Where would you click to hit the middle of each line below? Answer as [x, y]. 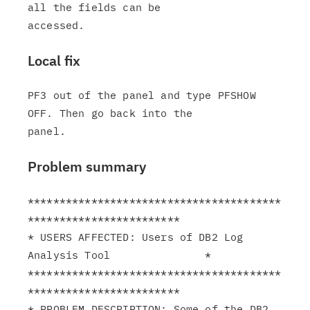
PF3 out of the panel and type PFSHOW [142, 95]
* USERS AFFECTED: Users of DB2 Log [136, 237]
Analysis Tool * [120, 255]
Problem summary [87, 166]
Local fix [54, 61]
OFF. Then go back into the [110, 113]
